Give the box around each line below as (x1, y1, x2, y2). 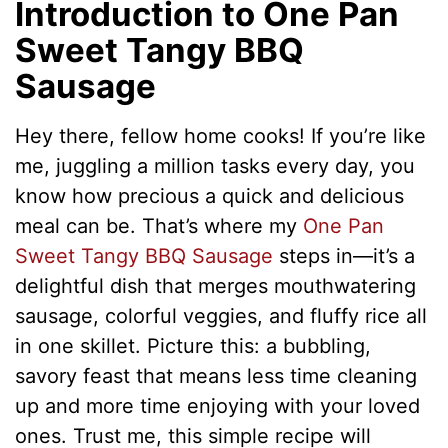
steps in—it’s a (273, 243, 416, 268)
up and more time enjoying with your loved (15, 393, 421, 418)
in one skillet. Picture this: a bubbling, (15, 333, 372, 358)
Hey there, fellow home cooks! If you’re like (15, 123, 427, 148)
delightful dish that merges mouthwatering (15, 273, 417, 298)
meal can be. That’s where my (15, 213, 304, 238)
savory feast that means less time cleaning (15, 363, 418, 388)
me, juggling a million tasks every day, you (15, 153, 416, 178)
